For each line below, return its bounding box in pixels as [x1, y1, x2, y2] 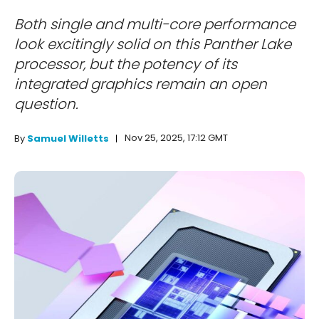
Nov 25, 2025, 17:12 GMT [125, 131, 228, 145]
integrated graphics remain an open [14, 74, 267, 95]
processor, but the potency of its [14, 54, 237, 75]
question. [14, 94, 78, 115]
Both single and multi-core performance [14, 14, 296, 35]
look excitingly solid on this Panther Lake [14, 34, 291, 55]
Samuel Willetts [27, 132, 109, 146]
